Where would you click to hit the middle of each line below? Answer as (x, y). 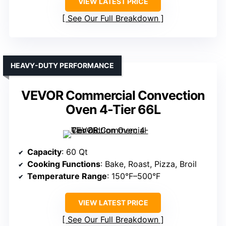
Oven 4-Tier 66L (113, 110)
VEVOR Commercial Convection (113, 96)
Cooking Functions (64, 164)
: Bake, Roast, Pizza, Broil (149, 164)
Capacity (44, 152)
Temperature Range (67, 176)
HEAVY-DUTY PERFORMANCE (62, 66)
